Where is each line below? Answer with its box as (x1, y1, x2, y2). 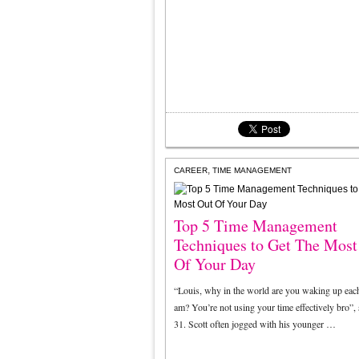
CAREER (174, 166, 208, 175)
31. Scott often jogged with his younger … (174, 317, 336, 330)
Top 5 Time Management (174, 215, 337, 236)
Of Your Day (174, 253, 256, 275)
